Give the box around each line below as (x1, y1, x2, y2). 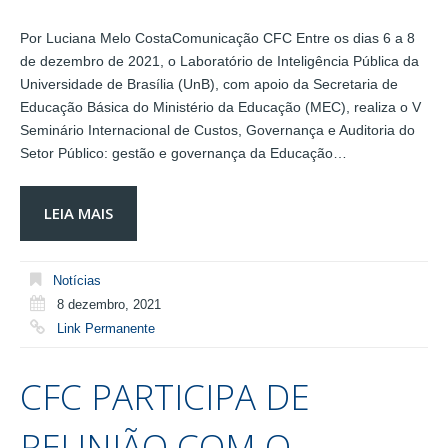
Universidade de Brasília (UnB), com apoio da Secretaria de (20, 75, 398, 92)
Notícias (53, 272, 101, 288)
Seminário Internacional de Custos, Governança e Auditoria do (20, 121, 415, 138)
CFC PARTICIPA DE (20, 373, 310, 421)
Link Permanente (57, 320, 155, 336)
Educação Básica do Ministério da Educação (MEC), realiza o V (20, 98, 421, 115)
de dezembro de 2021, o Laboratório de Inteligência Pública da (20, 52, 419, 69)
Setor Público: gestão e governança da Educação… (20, 144, 347, 161)
